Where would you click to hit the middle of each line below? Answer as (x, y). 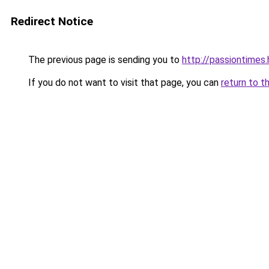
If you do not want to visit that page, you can (123, 83)
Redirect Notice (52, 21)
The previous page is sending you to (104, 60)
